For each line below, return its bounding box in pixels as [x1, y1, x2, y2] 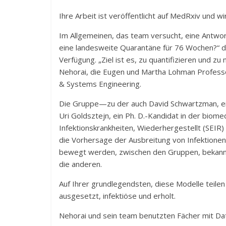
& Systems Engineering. [59, 79, 141, 89]
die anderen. [59, 159, 102, 169]
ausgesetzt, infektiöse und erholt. [59, 191, 176, 201]
